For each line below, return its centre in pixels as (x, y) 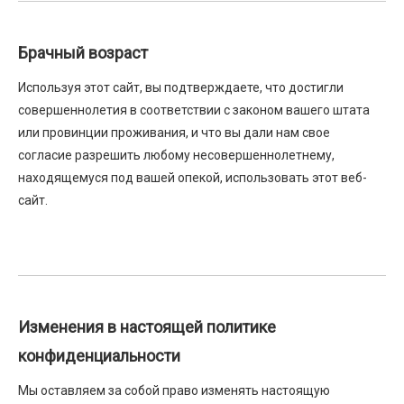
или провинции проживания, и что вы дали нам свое (174, 133)
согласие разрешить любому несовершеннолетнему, (176, 155)
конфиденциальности (99, 356)
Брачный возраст (83, 53)
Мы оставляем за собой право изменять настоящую (174, 390)
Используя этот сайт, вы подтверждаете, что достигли (181, 87)
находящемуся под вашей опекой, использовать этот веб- (193, 178)
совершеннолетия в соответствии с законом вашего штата (194, 110)
